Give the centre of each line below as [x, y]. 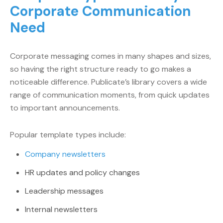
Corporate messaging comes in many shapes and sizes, [111, 56]
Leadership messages [64, 191]
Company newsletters [65, 154]
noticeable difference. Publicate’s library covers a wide [109, 82]
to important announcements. [65, 108]
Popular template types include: [68, 135]
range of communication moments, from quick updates [110, 95]
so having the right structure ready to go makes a [101, 69]
